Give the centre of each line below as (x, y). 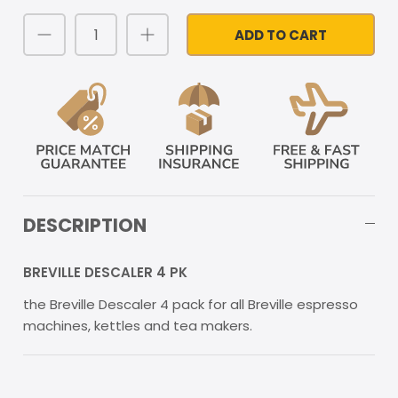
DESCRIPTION (85, 226)
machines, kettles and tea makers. (138, 326)
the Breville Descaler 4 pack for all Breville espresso (191, 305)
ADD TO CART (281, 35)
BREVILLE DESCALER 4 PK (105, 273)
